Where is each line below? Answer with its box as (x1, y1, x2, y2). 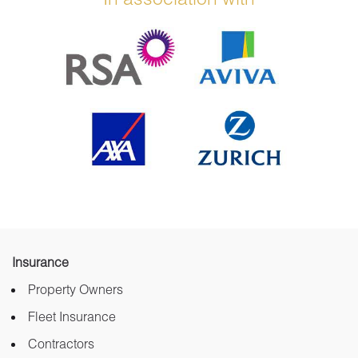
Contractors (28, 335, 94, 351)
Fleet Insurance (28, 308, 116, 324)
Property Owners (28, 280, 123, 296)
